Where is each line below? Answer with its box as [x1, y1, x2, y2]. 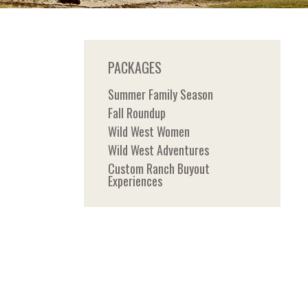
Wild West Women [108, 122, 190, 140]
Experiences [108, 171, 162, 190]
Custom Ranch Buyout [108, 159, 210, 177]
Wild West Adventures [108, 140, 209, 159]
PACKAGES [108, 56, 162, 78]
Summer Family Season [108, 85, 213, 103]
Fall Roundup [108, 103, 166, 122]
